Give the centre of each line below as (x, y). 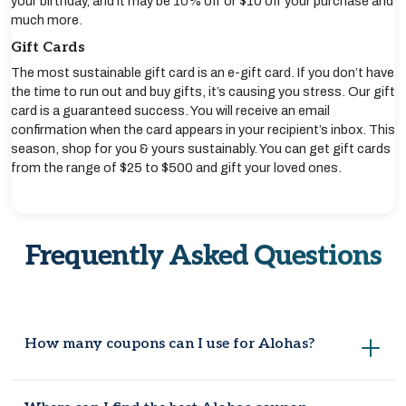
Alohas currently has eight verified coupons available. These (201, 390)
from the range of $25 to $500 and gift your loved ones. (176, 168)
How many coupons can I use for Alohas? (170, 344)
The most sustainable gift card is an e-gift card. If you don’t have (203, 72)
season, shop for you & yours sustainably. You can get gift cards (201, 149)
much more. (47, 20)
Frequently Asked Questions (203, 256)
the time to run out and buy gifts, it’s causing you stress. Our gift (203, 92)
